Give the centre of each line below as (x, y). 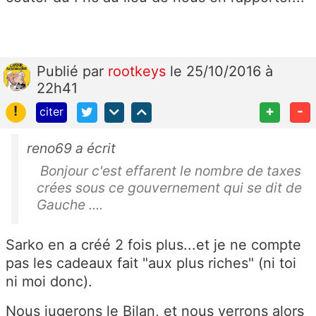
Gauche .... (70, 205)
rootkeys (139, 72)
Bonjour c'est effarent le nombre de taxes (169, 171)
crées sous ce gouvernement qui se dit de (169, 188)
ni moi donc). (49, 282)
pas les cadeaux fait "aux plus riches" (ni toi (151, 263)
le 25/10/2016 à (221, 72)
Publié (60, 72)
